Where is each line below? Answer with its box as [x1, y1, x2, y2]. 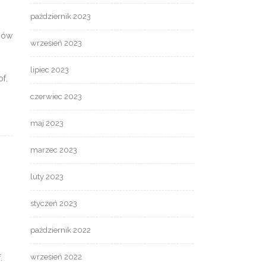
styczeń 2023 [30, 199, 77, 208]
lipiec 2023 [30, 65, 69, 75]
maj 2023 [30, 119, 64, 128]
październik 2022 [30, 226, 91, 235]
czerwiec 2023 [30, 92, 82, 102]
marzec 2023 [30, 145, 77, 155]
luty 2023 [30, 172, 64, 182]
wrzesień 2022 [30, 252, 82, 262]
